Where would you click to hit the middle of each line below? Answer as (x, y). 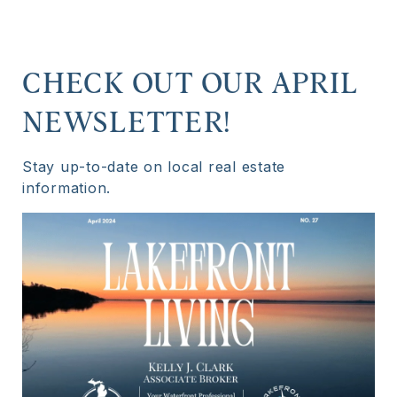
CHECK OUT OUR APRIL (191, 83)
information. (66, 188)
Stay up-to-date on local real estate (154, 167)
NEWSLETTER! (126, 122)
